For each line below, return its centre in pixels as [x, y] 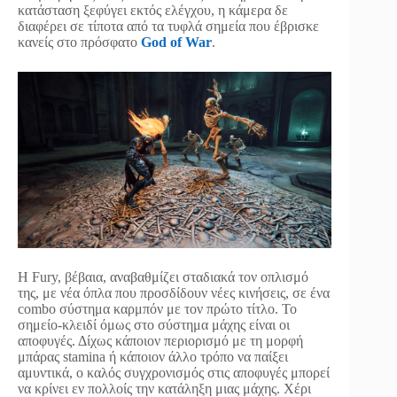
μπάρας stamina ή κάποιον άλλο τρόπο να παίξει [153, 357]
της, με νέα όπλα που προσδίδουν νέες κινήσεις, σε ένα [174, 293]
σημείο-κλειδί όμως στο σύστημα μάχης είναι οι [154, 325]
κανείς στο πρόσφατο [79, 42]
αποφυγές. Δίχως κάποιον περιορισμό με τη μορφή [160, 341]
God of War [176, 42]
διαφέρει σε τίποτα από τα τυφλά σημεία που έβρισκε [168, 26]
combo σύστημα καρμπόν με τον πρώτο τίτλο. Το [157, 309]
